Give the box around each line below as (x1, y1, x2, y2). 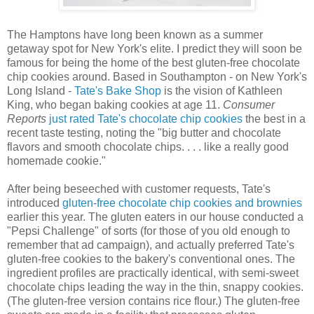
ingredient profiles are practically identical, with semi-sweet (7, 267, 299, 280)
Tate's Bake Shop (74, 85, 161, 97)
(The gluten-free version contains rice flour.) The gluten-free (7, 295, 300, 308)
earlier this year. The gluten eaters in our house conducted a (7, 211, 303, 224)
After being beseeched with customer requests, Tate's (7, 183, 271, 196)
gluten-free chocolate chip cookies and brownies (62, 197, 302, 210)
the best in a (243, 113, 306, 125)
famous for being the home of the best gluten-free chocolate (7, 57, 300, 69)
